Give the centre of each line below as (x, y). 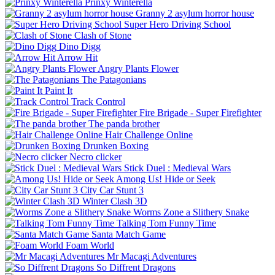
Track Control (98, 101)
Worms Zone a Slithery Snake (191, 212)
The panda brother (124, 123)
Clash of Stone (103, 35)
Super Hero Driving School (177, 24)
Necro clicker (95, 157)
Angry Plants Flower (138, 68)
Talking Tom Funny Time (166, 223)
